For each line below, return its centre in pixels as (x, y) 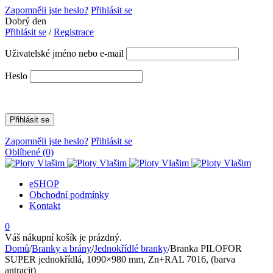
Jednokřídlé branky (131, 248)
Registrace (74, 32)
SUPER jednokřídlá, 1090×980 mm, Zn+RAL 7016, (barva (120, 259)
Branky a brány (62, 248)
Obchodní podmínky (69, 194)
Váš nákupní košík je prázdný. (63, 237)
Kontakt (45, 205)
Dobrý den (26, 21)
